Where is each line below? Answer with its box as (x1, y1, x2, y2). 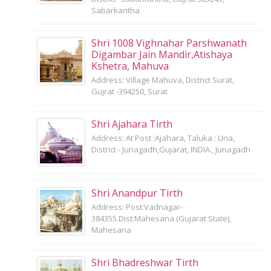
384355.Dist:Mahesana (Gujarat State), (91, 212, 231, 224)
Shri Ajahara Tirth (91, 117, 172, 131)
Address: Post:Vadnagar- (91, 201, 183, 212)
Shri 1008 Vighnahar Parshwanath (91, 36, 247, 50)
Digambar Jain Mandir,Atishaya (91, 47, 232, 61)
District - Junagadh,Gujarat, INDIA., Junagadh (91, 143, 250, 155)
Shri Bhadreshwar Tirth (91, 255, 198, 269)
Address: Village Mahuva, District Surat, (91, 74, 234, 85)
